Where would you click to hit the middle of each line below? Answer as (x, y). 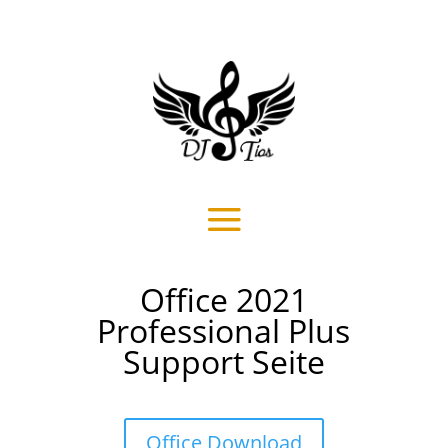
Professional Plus (224, 330)
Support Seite (223, 361)
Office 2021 (223, 299)
